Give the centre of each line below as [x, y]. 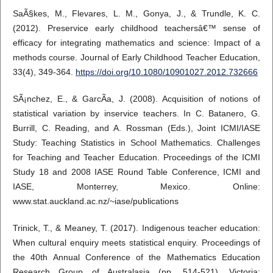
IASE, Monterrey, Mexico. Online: [136, 186]
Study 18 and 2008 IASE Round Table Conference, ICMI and [136, 172]
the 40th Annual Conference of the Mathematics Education [136, 257]
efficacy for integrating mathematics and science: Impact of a [136, 42]
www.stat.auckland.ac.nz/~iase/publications [95, 201]
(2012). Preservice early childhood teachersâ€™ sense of [136, 28]
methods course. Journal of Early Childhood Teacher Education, [136, 57]
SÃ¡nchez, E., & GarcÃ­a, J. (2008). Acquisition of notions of [136, 98]
